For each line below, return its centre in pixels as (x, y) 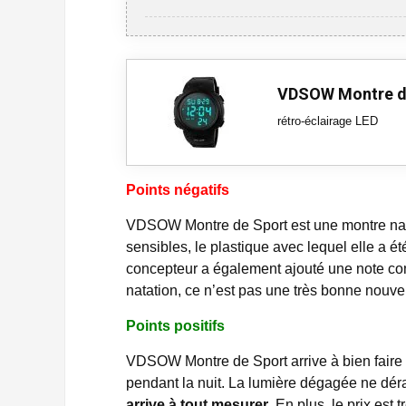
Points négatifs (178, 190)
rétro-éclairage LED (328, 121)
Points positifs (175, 326)
